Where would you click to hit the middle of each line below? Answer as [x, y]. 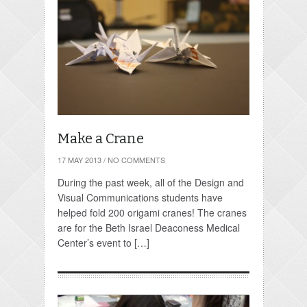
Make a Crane [100, 138]
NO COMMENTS [136, 160]
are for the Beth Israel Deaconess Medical [148, 228]
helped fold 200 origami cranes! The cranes [152, 212]
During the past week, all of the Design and [150, 182]
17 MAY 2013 [79, 160]
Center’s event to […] [103, 243]
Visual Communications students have [140, 197]
